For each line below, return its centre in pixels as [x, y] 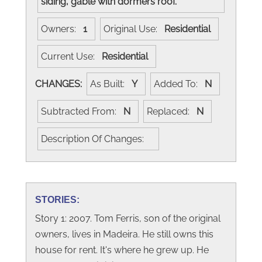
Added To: [179, 84]
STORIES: [57, 199]
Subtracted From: [82, 111]
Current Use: [71, 56]
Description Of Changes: [96, 139]
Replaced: [172, 111]
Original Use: [134, 29]
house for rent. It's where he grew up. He [122, 250]
